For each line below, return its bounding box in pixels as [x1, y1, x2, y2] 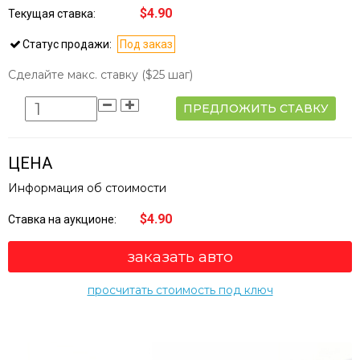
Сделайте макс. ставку [8, 67, 141, 82]
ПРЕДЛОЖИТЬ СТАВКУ [182, 100, 329, 116]
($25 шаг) [141, 67, 193, 82]
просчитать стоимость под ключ [87, 282, 273, 297]
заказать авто [127, 247, 233, 266]
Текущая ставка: [8, 6, 98, 20]
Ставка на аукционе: [8, 212, 119, 226]
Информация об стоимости [8, 180, 166, 195]
